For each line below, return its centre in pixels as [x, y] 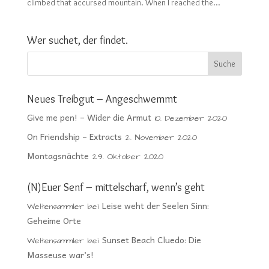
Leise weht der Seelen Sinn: [155, 205]
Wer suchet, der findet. [77, 40]
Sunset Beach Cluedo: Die [151, 239]
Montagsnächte [58, 155]
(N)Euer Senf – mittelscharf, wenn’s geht [116, 187]
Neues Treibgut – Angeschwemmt [102, 99]
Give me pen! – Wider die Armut [89, 117]
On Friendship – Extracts [74, 136]
